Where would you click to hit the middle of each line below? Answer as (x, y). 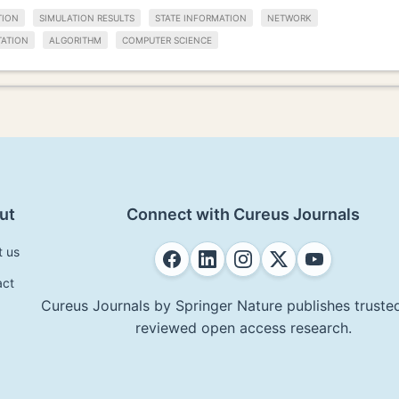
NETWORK (289, 18)
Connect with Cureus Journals (243, 214)
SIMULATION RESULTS (87, 18)
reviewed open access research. (243, 327)
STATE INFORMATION (201, 18)
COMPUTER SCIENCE (167, 40)
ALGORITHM (75, 40)
